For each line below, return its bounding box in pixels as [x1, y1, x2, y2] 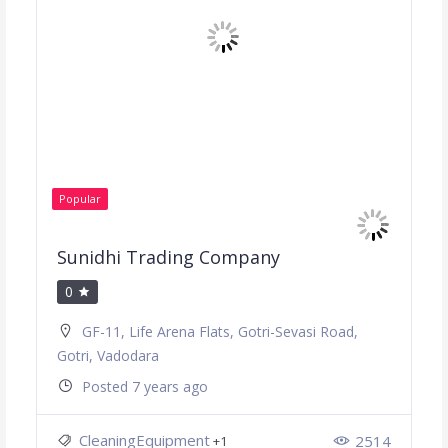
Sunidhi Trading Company [56, 245, 280, 270]
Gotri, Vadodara [56, 346, 159, 366]
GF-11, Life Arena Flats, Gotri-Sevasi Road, [81, 322, 358, 342]
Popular [58, 191, 101, 207]
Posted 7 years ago [81, 377, 208, 397]
